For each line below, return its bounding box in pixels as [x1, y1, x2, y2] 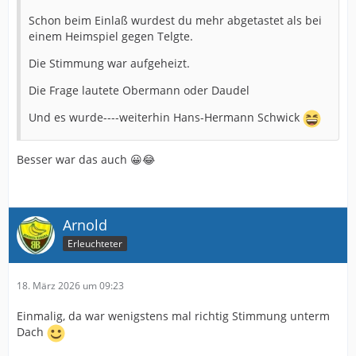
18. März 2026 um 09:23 [17, 279, 124, 292]
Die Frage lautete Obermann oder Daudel [29, 83, 250, 98]
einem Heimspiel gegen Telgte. [29, 29, 193, 44]
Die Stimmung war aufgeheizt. [29, 56, 190, 71]
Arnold [63, 215, 107, 234]
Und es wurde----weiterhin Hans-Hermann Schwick [29, 110, 303, 126]
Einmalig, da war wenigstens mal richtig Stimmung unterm [17, 308, 330, 323]
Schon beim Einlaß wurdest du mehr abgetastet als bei [29, 13, 322, 28]
